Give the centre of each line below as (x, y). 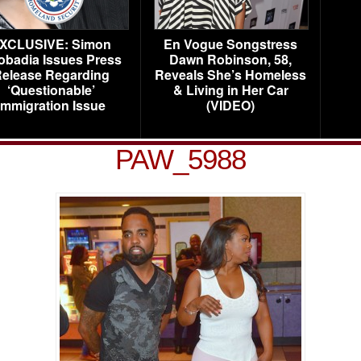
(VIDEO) (230, 105)
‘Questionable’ (51, 90)
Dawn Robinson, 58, (230, 59)
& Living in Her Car (230, 90)
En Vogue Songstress (230, 44)
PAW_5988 (180, 159)
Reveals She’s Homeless (230, 75)
